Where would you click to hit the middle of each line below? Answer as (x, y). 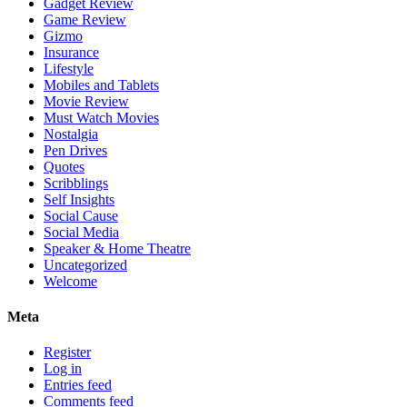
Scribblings (76, 183)
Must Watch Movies (101, 117)
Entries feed (78, 385)
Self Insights (79, 199)
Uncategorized (85, 264)
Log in (63, 369)
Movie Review (86, 101)
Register (67, 352)
